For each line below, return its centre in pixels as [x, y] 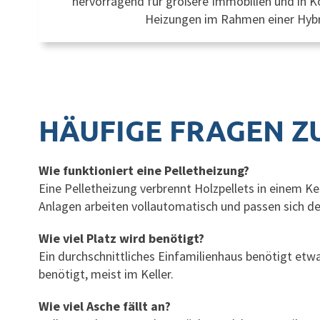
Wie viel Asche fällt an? [105, 306]
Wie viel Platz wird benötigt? [121, 238]
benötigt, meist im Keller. [106, 274]
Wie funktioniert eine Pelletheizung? [144, 170]
